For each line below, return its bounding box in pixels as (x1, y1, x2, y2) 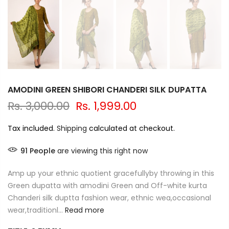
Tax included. (8, 123, 57, 134)
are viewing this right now (55, 146, 148, 156)
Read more (63, 205, 104, 216)
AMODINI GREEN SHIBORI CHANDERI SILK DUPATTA (8, 84, 207, 96)
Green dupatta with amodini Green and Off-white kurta (8, 180, 207, 191)
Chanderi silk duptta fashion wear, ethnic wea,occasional (8, 193, 211, 203)
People (30, 146, 55, 156)
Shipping (57, 123, 87, 134)
